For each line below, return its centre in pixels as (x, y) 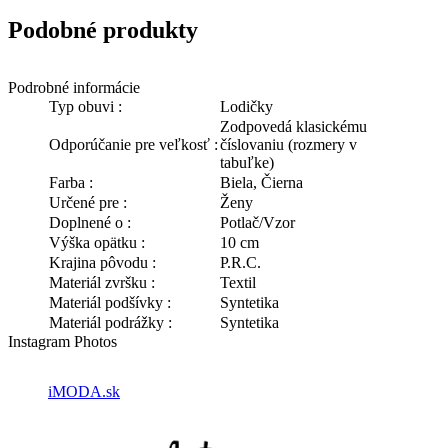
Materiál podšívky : (110, 303)
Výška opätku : (97, 243)
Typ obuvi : (85, 107)
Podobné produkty (103, 29)
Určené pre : (88, 203)
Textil (238, 283)
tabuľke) (247, 163)
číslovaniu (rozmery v (288, 145)
